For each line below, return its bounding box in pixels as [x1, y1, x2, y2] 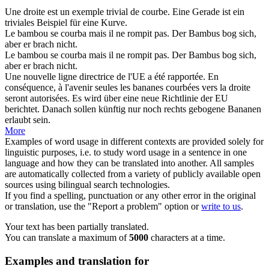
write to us [201, 201, 241, 212]
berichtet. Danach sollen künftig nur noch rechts [5, 104, 189, 115]
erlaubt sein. [5, 115, 50, 125]
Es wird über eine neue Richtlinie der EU [72, 93, 228, 104]
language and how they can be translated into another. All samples [5, 158, 254, 169]
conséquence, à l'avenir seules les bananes [5, 82, 166, 93]
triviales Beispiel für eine [5, 17, 101, 28]
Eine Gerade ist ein [172, 7, 244, 17]
